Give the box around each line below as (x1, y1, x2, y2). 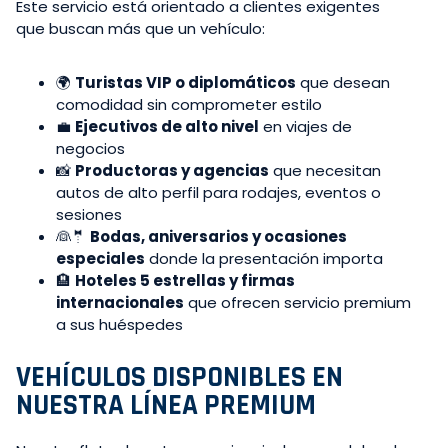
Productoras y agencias (75, 160, 269, 182)
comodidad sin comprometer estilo (56, 94, 322, 116)
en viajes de (259, 116, 352, 138)
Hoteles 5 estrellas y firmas (75, 270, 295, 292)
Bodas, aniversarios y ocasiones (90, 226, 347, 248)
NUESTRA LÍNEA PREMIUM (16, 387, 316, 425)
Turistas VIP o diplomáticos (75, 72, 296, 94)
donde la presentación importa (145, 248, 383, 270)
